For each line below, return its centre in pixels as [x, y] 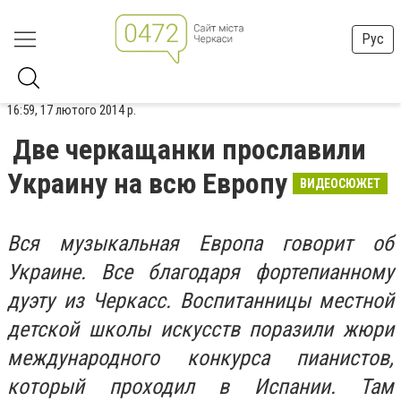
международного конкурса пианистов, [200, 358]
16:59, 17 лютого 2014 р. [72, 110]
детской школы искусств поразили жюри [200, 329]
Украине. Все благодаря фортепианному [200, 272]
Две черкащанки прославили [189, 149]
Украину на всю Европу [147, 183]
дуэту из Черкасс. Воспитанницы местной [200, 301]
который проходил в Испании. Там [200, 387]
